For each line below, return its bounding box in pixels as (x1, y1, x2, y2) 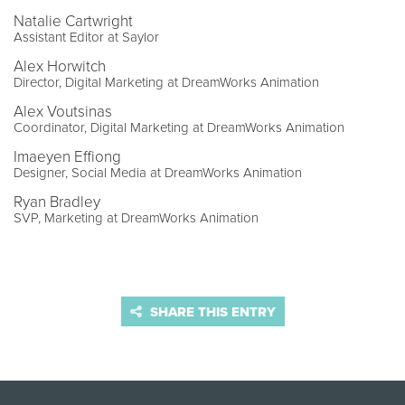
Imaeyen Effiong (14, 147, 121, 167)
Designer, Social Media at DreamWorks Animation (14, 165, 302, 182)
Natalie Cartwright (14, 12, 133, 32)
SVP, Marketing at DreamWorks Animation (14, 210, 259, 227)
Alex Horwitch (14, 57, 106, 77)
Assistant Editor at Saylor (14, 29, 159, 46)
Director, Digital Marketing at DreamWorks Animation (14, 74, 319, 91)
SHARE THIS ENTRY (146, 304, 276, 321)
